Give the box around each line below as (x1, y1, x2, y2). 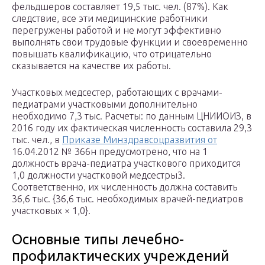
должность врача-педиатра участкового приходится (12, 158, 241, 169)
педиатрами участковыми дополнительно (12, 99, 198, 110)
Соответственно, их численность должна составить (12, 182, 237, 193)
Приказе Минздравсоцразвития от (62, 134, 217, 146)
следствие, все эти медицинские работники (12, 13, 208, 24)
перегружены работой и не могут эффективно (12, 25, 221, 36)
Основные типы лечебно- (12, 231, 184, 248)
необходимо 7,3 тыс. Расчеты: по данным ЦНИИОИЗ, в (12, 111, 251, 122)
